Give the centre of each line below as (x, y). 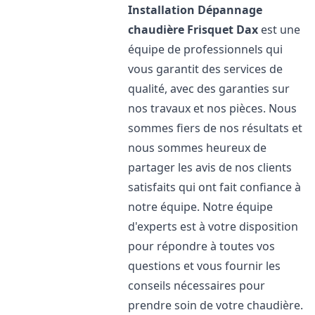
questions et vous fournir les (205, 266)
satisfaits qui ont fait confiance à (215, 187)
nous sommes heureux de (198, 148)
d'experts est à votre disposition (213, 226)
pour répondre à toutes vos (202, 246)
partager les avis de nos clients (210, 167)
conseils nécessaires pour (197, 285)
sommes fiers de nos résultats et (216, 128)
